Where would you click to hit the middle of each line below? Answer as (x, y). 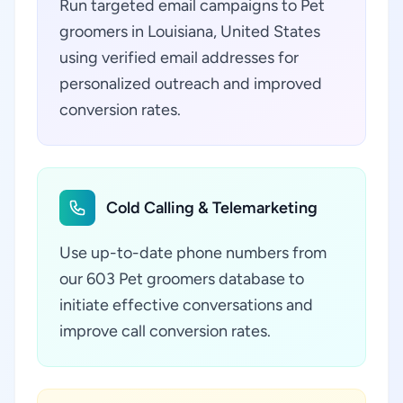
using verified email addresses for (179, 58)
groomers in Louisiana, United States (190, 31)
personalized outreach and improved (191, 84)
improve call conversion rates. (165, 331)
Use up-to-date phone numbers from (193, 253)
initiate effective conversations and (186, 305)
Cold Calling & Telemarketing (212, 208)
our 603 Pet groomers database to (182, 279)
